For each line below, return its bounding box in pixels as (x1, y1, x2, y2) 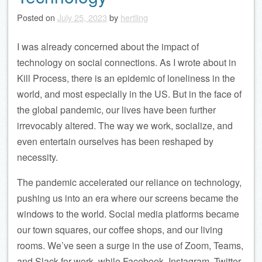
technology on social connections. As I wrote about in (17, 56, 236, 69)
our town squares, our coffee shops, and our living (17, 223, 223, 236)
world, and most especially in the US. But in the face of (17, 87, 242, 101)
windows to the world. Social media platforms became (17, 207, 239, 220)
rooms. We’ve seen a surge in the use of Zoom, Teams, (17, 239, 243, 252)
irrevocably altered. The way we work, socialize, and (17, 119, 233, 132)
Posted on (17, 11, 57, 23)
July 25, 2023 (57, 11, 107, 23)
